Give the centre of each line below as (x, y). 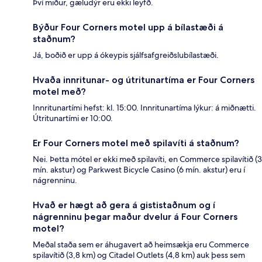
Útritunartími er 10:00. (73, 118)
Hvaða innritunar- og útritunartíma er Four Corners (144, 80)
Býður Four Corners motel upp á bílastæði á (128, 27)
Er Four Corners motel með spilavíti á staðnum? (136, 143)
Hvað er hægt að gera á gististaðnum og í (124, 205)
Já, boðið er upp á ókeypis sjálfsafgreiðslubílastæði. (126, 55)
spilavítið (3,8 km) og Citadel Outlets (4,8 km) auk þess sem (139, 255)
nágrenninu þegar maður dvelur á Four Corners (135, 217)
